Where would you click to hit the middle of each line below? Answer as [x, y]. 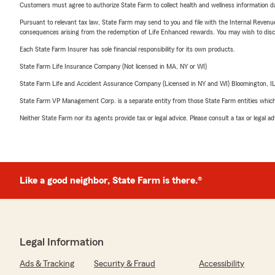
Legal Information [62, 242]
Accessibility [222, 264]
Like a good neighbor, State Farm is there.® [111, 180]
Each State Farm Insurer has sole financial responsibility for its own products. [127, 49]
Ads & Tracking [47, 264]
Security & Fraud [125, 264]
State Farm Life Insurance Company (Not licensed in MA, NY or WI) [113, 66]
